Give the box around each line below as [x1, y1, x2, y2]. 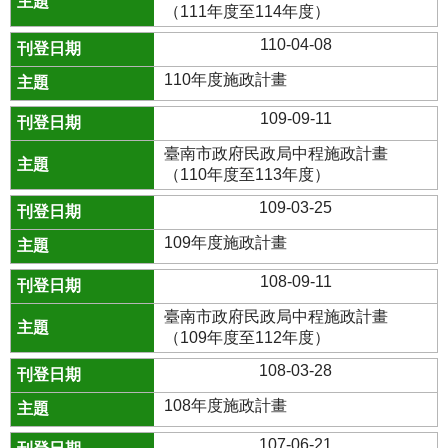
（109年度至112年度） [164, 329, 331, 346]
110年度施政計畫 [164, 71, 288, 88]
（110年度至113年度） [164, 166, 331, 183]
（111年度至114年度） [164, 3, 331, 20]
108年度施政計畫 [164, 397, 288, 414]
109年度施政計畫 [164, 234, 288, 251]
